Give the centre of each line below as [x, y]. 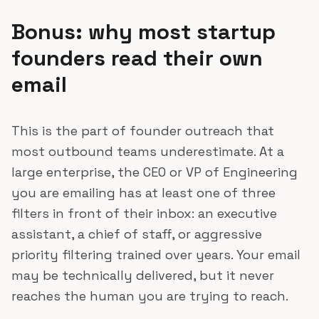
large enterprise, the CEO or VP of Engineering [155, 172]
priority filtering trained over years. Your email [156, 255]
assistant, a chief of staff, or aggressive [137, 234]
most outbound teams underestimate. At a [148, 151]
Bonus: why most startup [143, 32]
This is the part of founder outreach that [143, 131]
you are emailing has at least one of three [143, 193]
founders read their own [137, 58]
